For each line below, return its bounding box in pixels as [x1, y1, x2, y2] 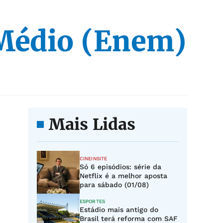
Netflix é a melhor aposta [80, 172, 167, 180]
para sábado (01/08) [80, 181, 149, 189]
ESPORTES [80, 199, 105, 204]
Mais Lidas [49, 114, 135, 134]
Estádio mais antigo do [80, 206, 158, 214]
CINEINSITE [80, 156, 107, 161]
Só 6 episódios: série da [80, 163, 161, 171]
